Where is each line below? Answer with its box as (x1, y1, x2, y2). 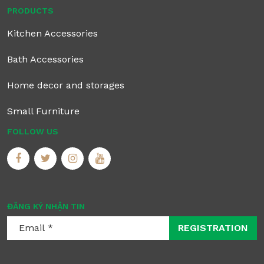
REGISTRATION (178, 222, 248, 234)
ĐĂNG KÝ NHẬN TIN (7, 202, 85, 212)
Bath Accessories (7, 54, 84, 65)
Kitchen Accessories (7, 28, 98, 39)
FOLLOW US (7, 127, 58, 137)
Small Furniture (7, 105, 80, 117)
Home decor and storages (7, 80, 124, 91)
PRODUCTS (7, 6, 54, 16)
